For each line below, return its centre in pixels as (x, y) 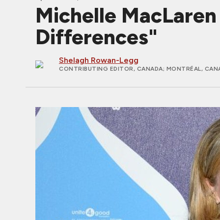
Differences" (96, 37)
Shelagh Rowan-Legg (99, 60)
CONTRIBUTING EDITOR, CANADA (111, 69)
